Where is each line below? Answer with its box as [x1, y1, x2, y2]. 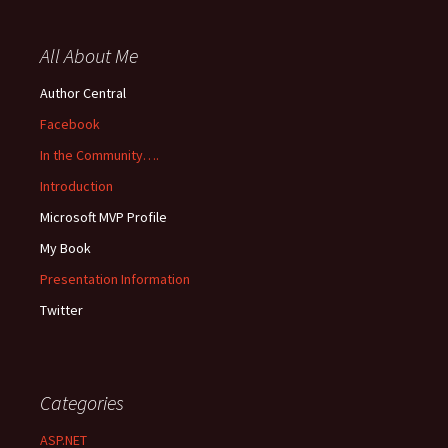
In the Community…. [40, 146, 159, 164]
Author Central [40, 84, 126, 102]
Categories [40, 390, 124, 415]
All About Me [40, 43, 138, 68]
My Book [40, 239, 91, 257]
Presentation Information [40, 270, 190, 288]
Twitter [40, 301, 83, 319]
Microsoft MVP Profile [40, 208, 167, 226]
